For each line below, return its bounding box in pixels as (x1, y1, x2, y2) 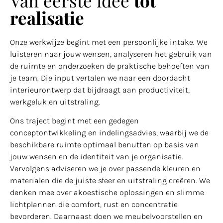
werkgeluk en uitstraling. (10, 97, 100, 107)
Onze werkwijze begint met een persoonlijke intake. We (10, 37, 208, 47)
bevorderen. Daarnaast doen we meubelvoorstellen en (10, 212, 203, 222)
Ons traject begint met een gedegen (10, 116, 139, 126)
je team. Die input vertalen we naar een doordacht (10, 73, 190, 83)
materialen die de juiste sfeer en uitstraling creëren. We (10, 176, 210, 186)
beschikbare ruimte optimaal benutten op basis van (10, 140, 199, 150)
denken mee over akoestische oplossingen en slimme (10, 188, 204, 198)
